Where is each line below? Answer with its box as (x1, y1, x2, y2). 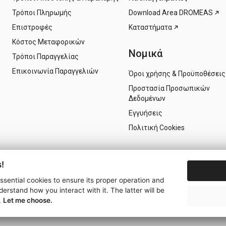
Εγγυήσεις (129, 109, 162, 118)
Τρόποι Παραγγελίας (12, 52, 79, 61)
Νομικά (129, 47, 162, 60)
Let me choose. (3, 196, 52, 205)
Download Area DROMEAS (129, 8, 213, 17)
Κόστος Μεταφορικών (12, 37, 85, 46)
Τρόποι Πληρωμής (12, 8, 72, 17)
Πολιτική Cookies (129, 124, 185, 132)
